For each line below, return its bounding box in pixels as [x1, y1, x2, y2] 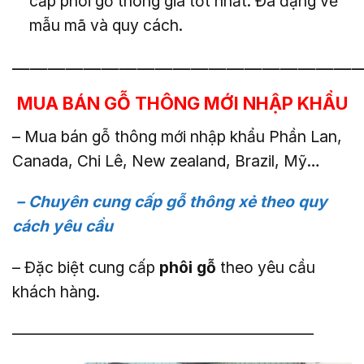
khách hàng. [12, 282, 100, 302]
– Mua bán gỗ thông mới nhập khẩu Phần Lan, [12, 126, 342, 146]
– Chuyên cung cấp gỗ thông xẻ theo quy [12, 192, 327, 212]
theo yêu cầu [216, 258, 315, 278]
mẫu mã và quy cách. [28, 15, 187, 35]
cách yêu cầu [12, 216, 113, 236]
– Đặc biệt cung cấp [12, 258, 159, 278]
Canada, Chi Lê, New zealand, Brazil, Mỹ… [12, 150, 320, 171]
